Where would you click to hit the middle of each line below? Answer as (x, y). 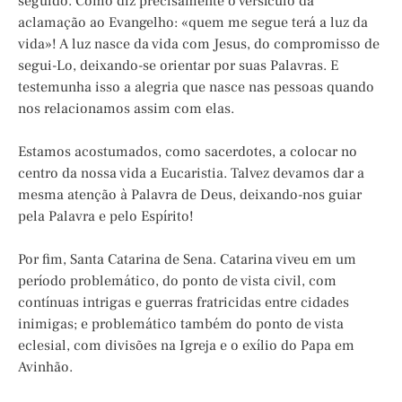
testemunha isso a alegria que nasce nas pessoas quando (196, 87)
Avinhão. (45, 367)
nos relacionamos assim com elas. (126, 108)
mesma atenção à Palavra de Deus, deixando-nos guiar (190, 194)
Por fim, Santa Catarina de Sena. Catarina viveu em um (187, 259)
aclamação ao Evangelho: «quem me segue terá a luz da (193, 22)
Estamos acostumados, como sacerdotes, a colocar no (188, 151)
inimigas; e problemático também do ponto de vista (181, 323)
